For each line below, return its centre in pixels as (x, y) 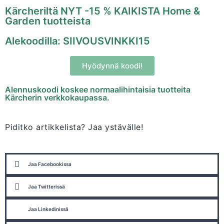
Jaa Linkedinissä (48, 209)
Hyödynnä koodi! (112, 66)
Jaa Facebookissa (50, 164)
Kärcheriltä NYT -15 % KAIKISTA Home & (102, 11)
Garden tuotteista (48, 21)
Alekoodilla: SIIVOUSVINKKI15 (77, 41)
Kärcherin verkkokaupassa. (57, 98)
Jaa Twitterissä (46, 187)
